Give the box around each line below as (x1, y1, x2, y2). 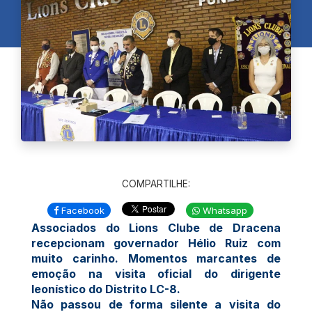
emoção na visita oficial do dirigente (31, 266, 281, 281)
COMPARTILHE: (122, 178, 190, 189)
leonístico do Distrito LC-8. (31, 281, 180, 296)
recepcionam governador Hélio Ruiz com (31, 235, 281, 250)
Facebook (58, 204, 104, 216)
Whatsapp (200, 204, 247, 216)
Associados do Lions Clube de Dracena (31, 220, 281, 235)
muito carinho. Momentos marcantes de (31, 251, 281, 265)
